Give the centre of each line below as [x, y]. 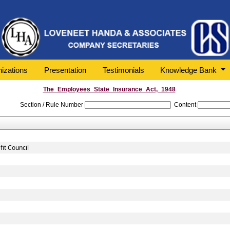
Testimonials [123, 70]
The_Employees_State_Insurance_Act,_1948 [109, 89]
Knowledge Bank [190, 70]
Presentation [65, 70]
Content [185, 105]
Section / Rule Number [52, 105]
